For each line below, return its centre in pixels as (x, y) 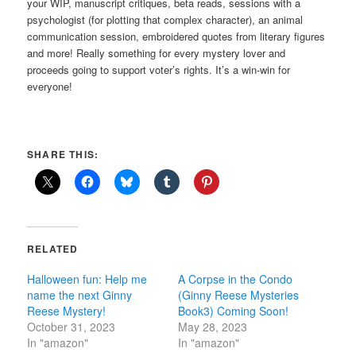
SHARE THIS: (63, 154)
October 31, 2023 (72, 326)
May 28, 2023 (213, 326)
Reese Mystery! (67, 310)
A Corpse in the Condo (235, 279)
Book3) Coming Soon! (233, 310)
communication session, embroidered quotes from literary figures (176, 37)
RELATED (53, 248)
